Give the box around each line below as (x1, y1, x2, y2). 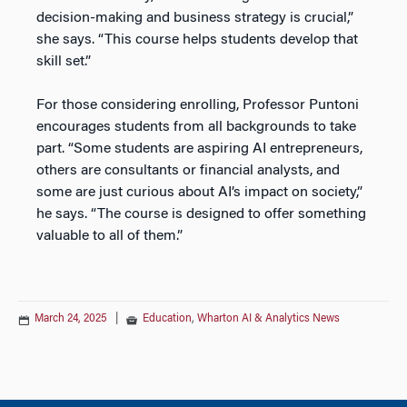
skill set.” (36, 54, 91, 69)
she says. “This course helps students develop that (36, 32, 358, 47)
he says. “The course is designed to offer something (36, 206, 366, 222)
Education (143, 313, 192, 324)
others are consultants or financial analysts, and (36, 163, 340, 178)
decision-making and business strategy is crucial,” (36, 10, 353, 25)
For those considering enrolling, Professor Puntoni (36, 97, 359, 113)
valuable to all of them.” (36, 228, 183, 243)
